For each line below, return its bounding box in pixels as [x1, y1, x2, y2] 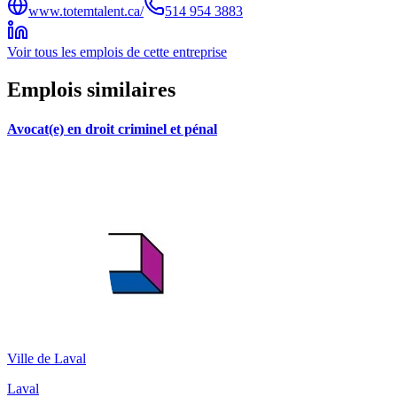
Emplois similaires [7, 78, 175, 102]
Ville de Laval [7, 350, 86, 366]
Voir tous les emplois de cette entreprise [7, 44, 227, 60]
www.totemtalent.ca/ [28, 4, 144, 19]
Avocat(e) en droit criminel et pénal [7, 121, 217, 136]
